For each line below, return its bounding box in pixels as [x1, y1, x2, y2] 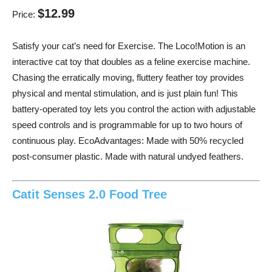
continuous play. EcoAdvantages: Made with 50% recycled [12, 135, 243, 146]
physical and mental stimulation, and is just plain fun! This [12, 88, 238, 99]
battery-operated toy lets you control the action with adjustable [12, 104, 256, 115]
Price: [12, 9, 38, 20]
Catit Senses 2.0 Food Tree [12, 187, 167, 201]
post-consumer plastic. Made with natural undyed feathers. [12, 151, 243, 162]
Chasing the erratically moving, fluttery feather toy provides [12, 72, 244, 83]
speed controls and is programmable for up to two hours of [12, 120, 242, 131]
